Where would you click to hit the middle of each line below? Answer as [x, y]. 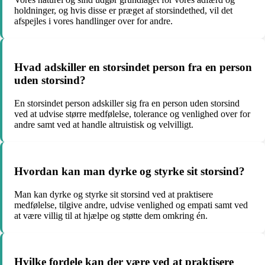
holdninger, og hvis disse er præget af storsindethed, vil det [123, 10]
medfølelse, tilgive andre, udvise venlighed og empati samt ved [131, 205]
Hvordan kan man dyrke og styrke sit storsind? [130, 171]
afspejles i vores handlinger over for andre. [93, 21]
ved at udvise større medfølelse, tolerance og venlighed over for [132, 114]
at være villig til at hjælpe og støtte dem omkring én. [111, 215]
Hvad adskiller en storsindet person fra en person [133, 67]
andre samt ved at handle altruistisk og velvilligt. [104, 125]
